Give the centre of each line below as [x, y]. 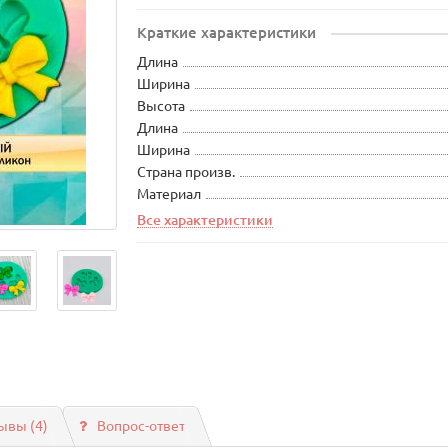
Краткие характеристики [227, 32]
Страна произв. [186, 172]
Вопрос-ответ [141, 426]
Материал [169, 194]
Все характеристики [205, 220]
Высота [161, 106]
